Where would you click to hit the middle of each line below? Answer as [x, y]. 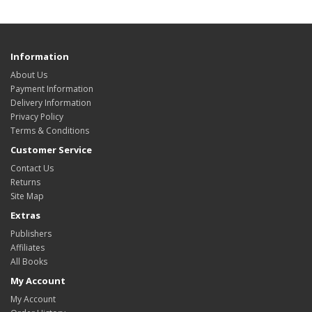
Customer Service [51, 150]
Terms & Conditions [50, 131]
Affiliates [28, 248]
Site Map [27, 196]
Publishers [31, 234]
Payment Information [52, 89]
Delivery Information [51, 103]
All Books [29, 262]
